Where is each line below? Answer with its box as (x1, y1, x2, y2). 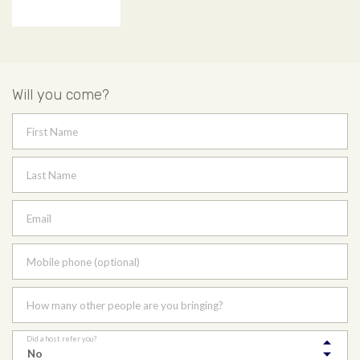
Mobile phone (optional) (27, 256, 140, 269)
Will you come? (12, 85, 109, 104)
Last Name (27, 169, 76, 182)
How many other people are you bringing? (27, 299, 223, 313)
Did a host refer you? (27, 334, 97, 344)
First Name (27, 125, 78, 139)
